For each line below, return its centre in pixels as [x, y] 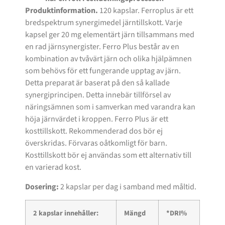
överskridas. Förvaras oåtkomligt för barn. [96, 143]
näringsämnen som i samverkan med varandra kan [110, 107]
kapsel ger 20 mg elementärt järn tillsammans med [110, 35]
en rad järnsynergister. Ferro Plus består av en [102, 47]
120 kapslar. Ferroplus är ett [146, 11]
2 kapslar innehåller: [66, 213]
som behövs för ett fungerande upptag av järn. [103, 71]
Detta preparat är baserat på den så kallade [97, 83]
